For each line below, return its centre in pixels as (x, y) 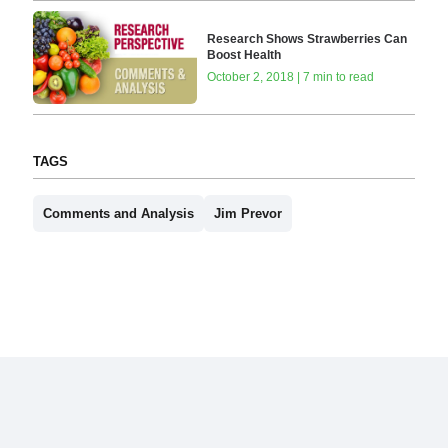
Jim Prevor (247, 213)
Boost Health (244, 54)
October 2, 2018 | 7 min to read (291, 76)
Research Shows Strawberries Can (307, 38)
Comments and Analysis (118, 213)
